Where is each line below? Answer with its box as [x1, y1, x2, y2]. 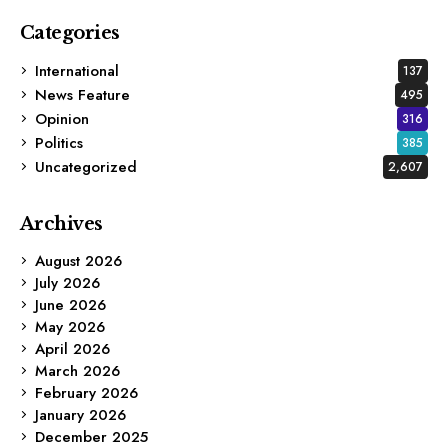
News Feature [35, 83, 130, 106]
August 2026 [35, 249, 122, 272]
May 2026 [35, 315, 105, 338]
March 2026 [35, 359, 120, 382]
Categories [20, 21, 120, 44]
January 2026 [35, 403, 126, 426]
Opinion [35, 107, 89, 130]
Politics [35, 131, 83, 154]
